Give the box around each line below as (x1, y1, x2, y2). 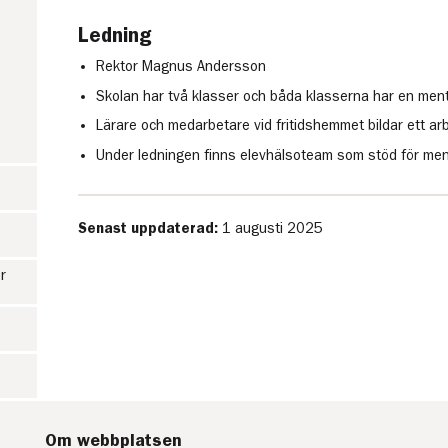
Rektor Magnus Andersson (95, 59, 266, 74)
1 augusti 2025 (221, 221, 323, 237)
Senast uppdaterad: (77, 221, 222, 237)
